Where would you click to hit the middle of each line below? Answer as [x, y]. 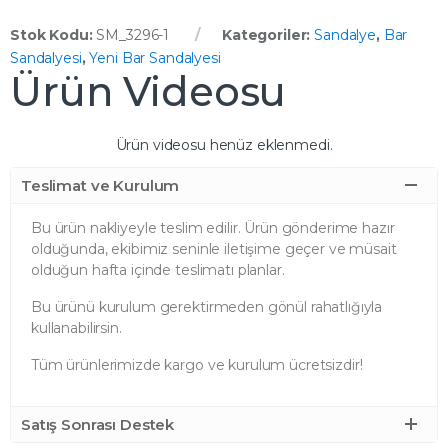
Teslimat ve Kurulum [100, 185]
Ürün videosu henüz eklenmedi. [224, 144]
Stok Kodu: [53, 34]
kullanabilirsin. [76, 327]
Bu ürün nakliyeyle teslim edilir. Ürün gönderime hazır [213, 227]
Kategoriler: [268, 34]
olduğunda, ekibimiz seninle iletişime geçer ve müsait [214, 248]
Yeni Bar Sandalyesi [155, 57]
